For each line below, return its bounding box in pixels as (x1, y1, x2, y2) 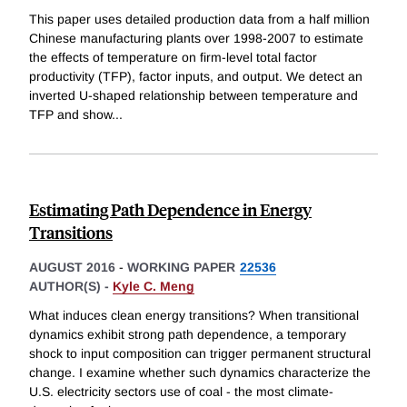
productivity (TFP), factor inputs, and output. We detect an (29, 69, 362, 84)
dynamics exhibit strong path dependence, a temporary (29, 326, 346, 342)
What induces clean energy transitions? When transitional (29, 307, 359, 323)
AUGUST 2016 (29, 260, 115, 275)
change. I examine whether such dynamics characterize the (29, 364, 371, 380)
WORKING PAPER (127, 260, 235, 275)
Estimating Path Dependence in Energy (29, 198, 312, 222)
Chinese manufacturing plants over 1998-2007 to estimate (29, 31, 363, 46)
